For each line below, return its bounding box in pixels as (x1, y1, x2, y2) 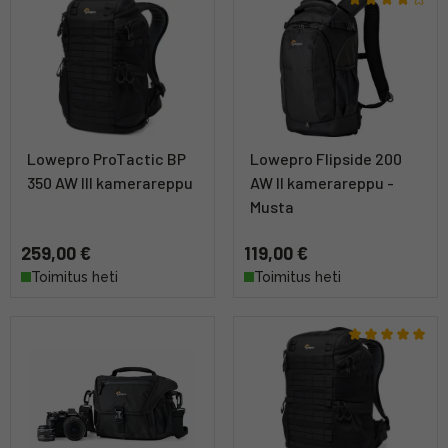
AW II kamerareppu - (250, 173, 394, 193)
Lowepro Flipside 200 (250, 149, 402, 169)
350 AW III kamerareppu (27, 173, 193, 193)
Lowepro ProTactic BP (27, 149, 186, 169)
